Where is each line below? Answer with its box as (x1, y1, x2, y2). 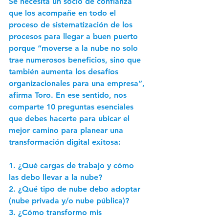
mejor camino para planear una (9, 126, 126, 135)
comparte (9, 102, 46, 111)
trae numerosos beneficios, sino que (9, 55, 143, 65)
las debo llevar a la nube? (9, 173, 105, 182)
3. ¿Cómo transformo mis (9, 208, 104, 217)
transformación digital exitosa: (9, 137, 123, 147)
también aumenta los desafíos (9, 67, 121, 76)
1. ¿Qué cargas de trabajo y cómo (9, 161, 136, 170)
